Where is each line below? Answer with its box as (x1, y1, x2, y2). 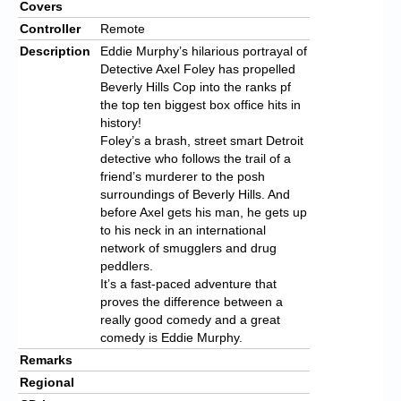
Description (20, 43, 90, 58)
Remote (100, 21, 145, 36)
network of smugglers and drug (100, 240, 277, 255)
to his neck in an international (100, 222, 266, 237)
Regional (20, 374, 74, 389)
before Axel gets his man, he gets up (100, 204, 307, 219)
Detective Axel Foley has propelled (100, 61, 295, 76)
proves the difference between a (100, 294, 283, 309)
